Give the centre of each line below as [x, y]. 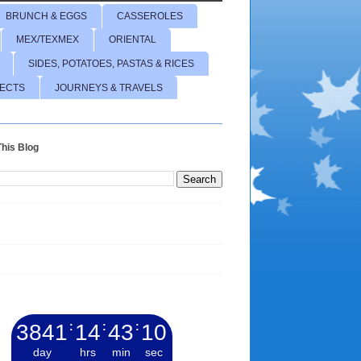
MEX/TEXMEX [48, 40]
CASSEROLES [150, 16]
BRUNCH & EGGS [46, 16]
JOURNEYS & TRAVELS [109, 87]
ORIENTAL [133, 40]
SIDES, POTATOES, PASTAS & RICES [111, 63]
